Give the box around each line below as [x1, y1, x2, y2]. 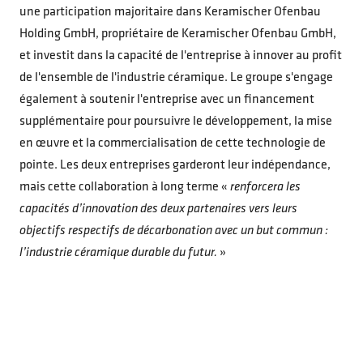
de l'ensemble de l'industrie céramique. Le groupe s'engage [19, 70, 333, 84]
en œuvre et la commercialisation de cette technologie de [19, 136, 326, 150]
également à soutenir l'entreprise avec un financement [19, 92, 314, 106]
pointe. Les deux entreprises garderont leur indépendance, [19, 158, 331, 172]
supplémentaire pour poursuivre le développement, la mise [19, 114, 332, 128]
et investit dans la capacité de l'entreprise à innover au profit [19, 49, 342, 62]
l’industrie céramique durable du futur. [19, 246, 217, 259]
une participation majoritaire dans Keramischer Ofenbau [19, 5, 321, 19]
